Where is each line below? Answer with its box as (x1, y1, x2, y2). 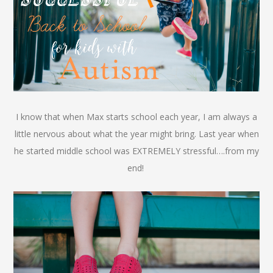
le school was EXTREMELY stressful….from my (76, 144, 259, 157)
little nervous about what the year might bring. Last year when (14, 127, 259, 140)
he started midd (14, 144, 76, 157)
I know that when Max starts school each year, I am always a (16, 110, 257, 122)
